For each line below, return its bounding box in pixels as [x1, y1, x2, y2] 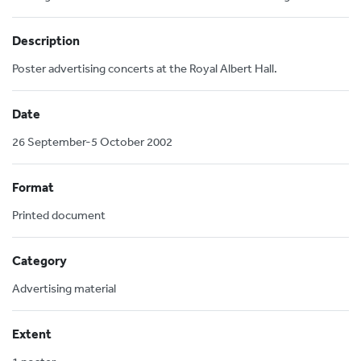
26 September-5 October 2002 [12, 134, 172, 149]
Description [12, 32, 80, 48]
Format [12, 179, 54, 195]
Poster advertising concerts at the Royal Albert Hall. [12, 60, 277, 76]
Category [12, 252, 67, 268]
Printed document [12, 207, 106, 222]
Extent [12, 326, 52, 342]
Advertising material [12, 280, 116, 296]
